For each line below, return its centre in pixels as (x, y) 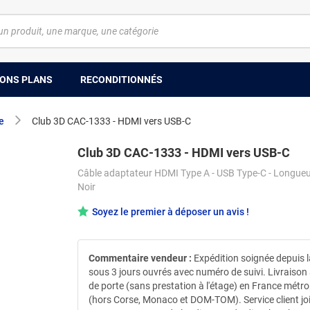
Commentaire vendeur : (140, 258)
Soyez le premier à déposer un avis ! (171, 212)
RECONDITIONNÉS (121, 79)
